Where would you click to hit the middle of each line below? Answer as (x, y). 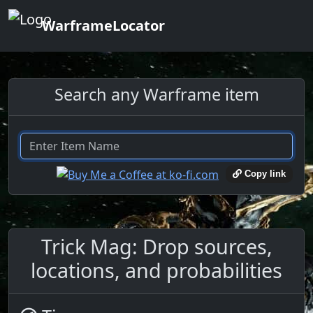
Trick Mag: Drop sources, (156, 246)
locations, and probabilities (156, 270)
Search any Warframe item (156, 94)
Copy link (264, 174)
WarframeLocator (103, 26)
